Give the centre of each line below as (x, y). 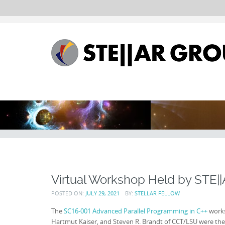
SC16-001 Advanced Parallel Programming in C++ (136, 211)
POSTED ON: (68, 193)
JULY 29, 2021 (102, 193)
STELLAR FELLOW (157, 193)
